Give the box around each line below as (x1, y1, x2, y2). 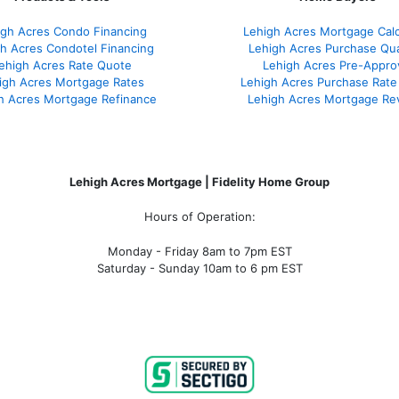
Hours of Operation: (143, 209, 256, 224)
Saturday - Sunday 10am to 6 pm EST (96, 261, 303, 276)
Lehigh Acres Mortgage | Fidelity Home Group (69, 175, 330, 190)
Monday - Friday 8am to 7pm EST (107, 244, 292, 259)
